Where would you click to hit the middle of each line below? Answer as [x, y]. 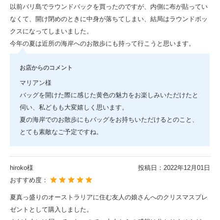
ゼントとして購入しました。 [51, 209]
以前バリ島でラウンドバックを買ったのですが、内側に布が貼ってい [109, 6]
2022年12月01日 [187, 167]
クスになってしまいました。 [51, 31]
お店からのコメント [46, 68]
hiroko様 [21, 167]
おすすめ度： [30, 180]
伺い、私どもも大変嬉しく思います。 [74, 107]
